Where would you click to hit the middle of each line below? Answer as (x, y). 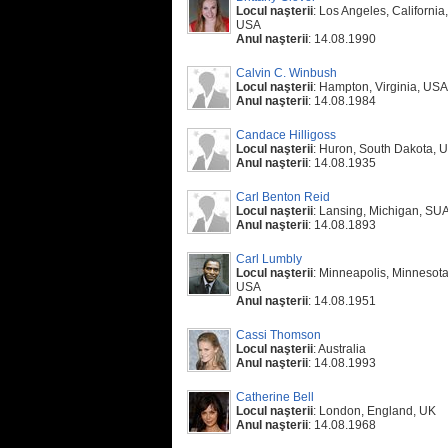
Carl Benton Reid (283, 197)
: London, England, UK (374, 411)
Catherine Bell (275, 397)
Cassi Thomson (278, 335)
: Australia (339, 349)
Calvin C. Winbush (286, 73)
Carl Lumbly (269, 259)
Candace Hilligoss (286, 135)
